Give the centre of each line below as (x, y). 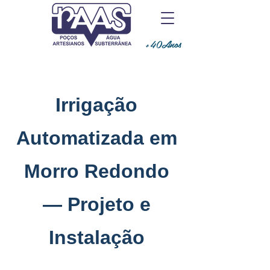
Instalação (96, 237)
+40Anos (163, 44)
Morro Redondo (96, 171)
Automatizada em (96, 138)
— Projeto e (96, 204)
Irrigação (96, 105)
